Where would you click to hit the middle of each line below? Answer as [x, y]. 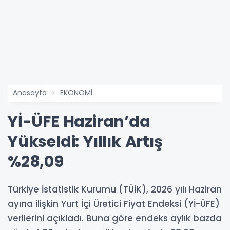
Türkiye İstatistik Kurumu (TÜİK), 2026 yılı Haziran [115, 190]
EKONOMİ [76, 93]
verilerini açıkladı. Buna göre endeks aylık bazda [115, 218]
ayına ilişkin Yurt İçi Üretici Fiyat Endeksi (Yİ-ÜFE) [114, 204]
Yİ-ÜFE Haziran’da [79, 122]
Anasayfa [30, 93]
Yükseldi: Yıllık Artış [85, 142]
